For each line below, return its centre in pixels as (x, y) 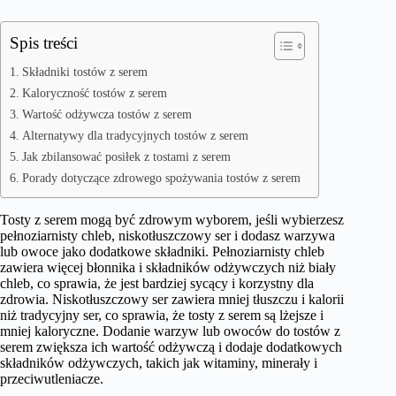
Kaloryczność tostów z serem (94, 93)
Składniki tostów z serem (84, 72)
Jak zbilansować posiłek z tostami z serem (126, 156)
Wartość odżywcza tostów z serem (107, 114)
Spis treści (44, 43)
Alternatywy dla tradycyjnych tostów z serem (135, 135)
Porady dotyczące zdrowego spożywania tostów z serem (161, 178)
